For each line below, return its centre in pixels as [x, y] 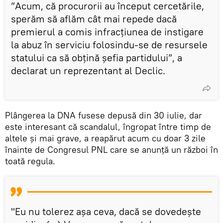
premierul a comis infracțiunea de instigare [107, 31]
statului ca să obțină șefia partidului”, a [97, 57]
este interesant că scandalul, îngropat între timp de [108, 126]
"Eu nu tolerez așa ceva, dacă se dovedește [106, 211]
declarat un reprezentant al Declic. [88, 70]
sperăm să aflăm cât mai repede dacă [94, 18]
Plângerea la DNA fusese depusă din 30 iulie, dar [104, 115]
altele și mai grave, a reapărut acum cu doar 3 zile [105, 138]
